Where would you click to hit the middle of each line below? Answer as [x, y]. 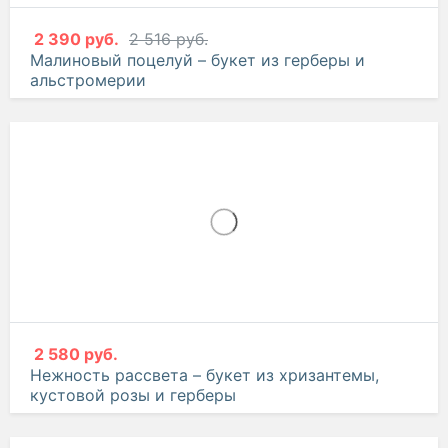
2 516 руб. [168, 138]
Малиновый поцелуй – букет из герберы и [197, 159]
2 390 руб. [76, 138]
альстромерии [88, 179]
